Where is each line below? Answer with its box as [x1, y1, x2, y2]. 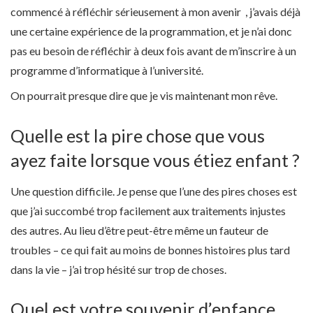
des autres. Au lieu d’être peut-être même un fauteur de [10, 223, 268, 237]
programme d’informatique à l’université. [10, 64, 203, 78]
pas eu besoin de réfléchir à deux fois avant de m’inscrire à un [10, 44, 296, 58]
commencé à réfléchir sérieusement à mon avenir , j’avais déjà [10, 5, 300, 19]
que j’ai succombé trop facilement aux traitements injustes [10, 203, 286, 217]
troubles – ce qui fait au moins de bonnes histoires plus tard [10, 242, 290, 256]
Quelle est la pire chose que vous [10, 124, 265, 146]
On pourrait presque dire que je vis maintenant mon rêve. [10, 89, 277, 103]
